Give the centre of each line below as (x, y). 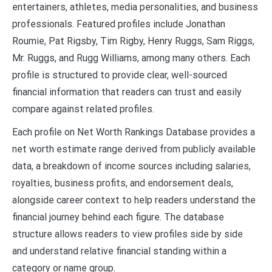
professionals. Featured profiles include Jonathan (119, 24)
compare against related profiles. (83, 109)
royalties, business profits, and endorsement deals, (123, 183)
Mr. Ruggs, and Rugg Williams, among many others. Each (131, 58)
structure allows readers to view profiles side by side (127, 234)
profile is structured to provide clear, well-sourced (120, 75)
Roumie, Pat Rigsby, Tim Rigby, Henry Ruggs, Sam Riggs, (133, 41)
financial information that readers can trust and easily (127, 92)
